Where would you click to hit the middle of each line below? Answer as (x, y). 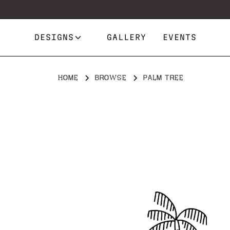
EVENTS (180, 37)
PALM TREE (163, 78)
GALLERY (127, 37)
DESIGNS (54, 37)
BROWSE (111, 78)
